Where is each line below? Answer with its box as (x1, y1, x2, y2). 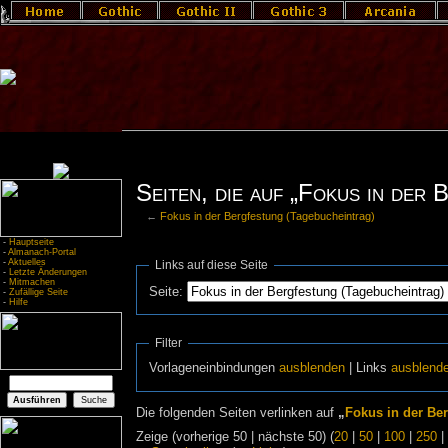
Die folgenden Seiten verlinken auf (135, 406, 338, 421)
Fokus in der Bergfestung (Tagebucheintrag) (160, 209, 376, 222)
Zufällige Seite (9, 287, 68, 297)
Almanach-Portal (8, 247, 76, 257)
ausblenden (279, 360, 346, 375)
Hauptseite (9, 237, 54, 247)
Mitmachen (9, 277, 55, 287)
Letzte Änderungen (9, 267, 87, 277)
